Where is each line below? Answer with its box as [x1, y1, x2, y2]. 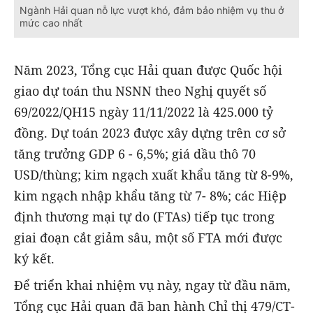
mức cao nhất [20, 17, 82, 29]
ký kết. [14, 250, 54, 268]
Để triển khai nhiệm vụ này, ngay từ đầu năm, [14, 277, 291, 294]
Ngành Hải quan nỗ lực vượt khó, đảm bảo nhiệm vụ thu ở [20, 4, 284, 16]
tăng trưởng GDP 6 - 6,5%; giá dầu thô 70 [14, 145, 256, 163]
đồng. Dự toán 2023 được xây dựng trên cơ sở [14, 124, 286, 142]
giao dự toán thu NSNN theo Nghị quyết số [14, 82, 266, 100]
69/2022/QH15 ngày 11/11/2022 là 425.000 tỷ [14, 103, 273, 121]
